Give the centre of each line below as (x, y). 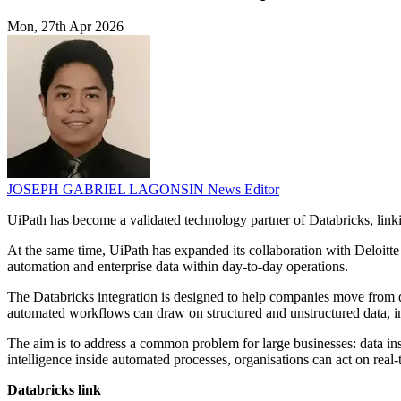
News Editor (243, 190)
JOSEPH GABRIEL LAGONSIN (107, 190)
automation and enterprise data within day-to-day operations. (178, 267)
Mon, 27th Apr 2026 (65, 27)
